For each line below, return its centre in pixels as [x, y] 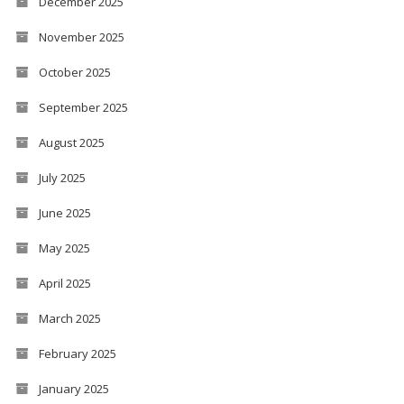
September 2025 [83, 107]
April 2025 [64, 283]
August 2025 [71, 142]
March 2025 [69, 318]
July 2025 [62, 177]
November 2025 [81, 37]
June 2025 [64, 212]
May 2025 [64, 248]
